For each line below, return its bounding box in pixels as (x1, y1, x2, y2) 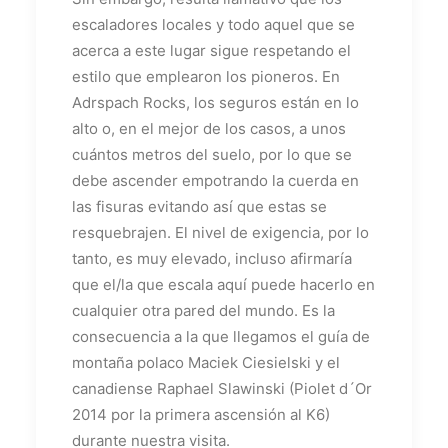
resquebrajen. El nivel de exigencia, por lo (72, 222, 369, 242)
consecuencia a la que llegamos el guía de (72, 326, 370, 346)
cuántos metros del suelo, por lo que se (72, 144, 352, 164)
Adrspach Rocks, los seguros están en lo (72, 92, 359, 112)
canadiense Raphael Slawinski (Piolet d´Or (72, 378, 372, 398)
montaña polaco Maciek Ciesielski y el (72, 352, 340, 372)
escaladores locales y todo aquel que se (72, 14, 355, 34)
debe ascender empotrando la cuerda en (72, 170, 359, 190)
